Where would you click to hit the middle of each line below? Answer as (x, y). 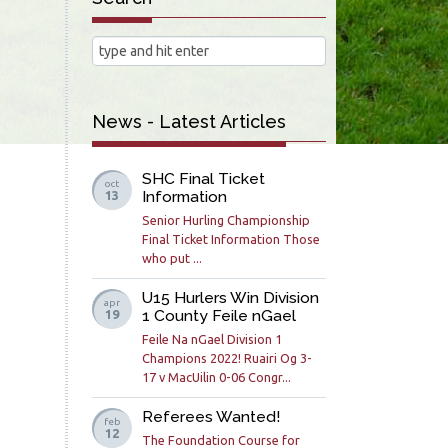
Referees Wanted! (212, 417)
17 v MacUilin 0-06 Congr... (217, 377)
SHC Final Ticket (204, 179)
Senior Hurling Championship (226, 220)
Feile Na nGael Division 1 (212, 339)
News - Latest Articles (189, 122)
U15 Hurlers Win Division (231, 298)
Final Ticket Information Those (231, 239)
